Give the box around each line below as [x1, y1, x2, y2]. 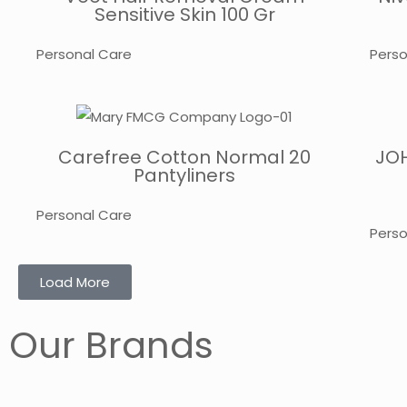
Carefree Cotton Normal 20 [58, 144, 312, 170]
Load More [40, 272, 110, 292]
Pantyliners [134, 162, 236, 188]
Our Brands [9, 319, 213, 371]
